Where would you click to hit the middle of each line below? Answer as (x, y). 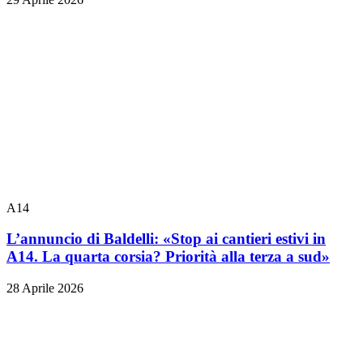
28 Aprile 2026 (45, 288)
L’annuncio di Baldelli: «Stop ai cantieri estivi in (166, 239)
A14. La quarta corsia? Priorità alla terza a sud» (168, 257)
